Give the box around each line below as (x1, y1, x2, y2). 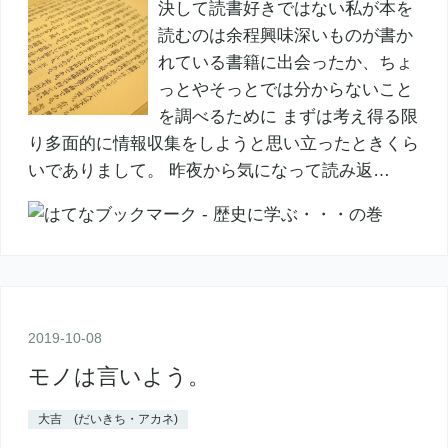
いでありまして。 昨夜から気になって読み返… (27, 160, 390, 180)
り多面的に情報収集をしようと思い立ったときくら (27, 133, 419, 153)
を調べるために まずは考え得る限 (157, 106, 418, 126)
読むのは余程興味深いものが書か (157, 25, 413, 45)
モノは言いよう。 (27, 364, 210, 390)
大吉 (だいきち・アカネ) (37, 412, 178, 427)
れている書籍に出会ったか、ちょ (157, 52, 413, 72)
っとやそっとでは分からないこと (157, 79, 413, 99)
